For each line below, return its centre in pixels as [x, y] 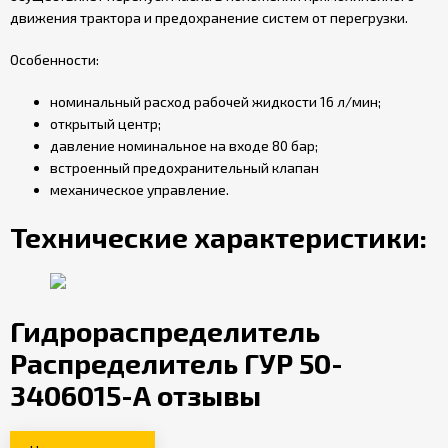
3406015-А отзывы [135, 395]
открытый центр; [105, 123]
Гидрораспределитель [165, 331]
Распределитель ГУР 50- [176, 363]
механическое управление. [139, 189]
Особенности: [54, 59]
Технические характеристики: [218, 237]
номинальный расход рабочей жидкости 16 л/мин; [215, 101]
